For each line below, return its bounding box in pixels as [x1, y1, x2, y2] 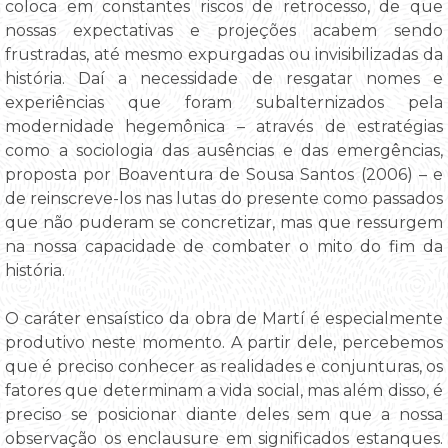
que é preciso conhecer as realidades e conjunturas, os [5, 357, 443, 377]
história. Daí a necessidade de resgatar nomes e [5, 69, 443, 89]
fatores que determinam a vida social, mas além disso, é [5, 381, 443, 401]
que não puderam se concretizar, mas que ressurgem [5, 213, 443, 233]
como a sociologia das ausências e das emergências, [5, 141, 443, 161]
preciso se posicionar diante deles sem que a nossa [5, 405, 443, 425]
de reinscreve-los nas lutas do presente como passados [5, 189, 443, 209]
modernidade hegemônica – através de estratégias [5, 117, 443, 137]
